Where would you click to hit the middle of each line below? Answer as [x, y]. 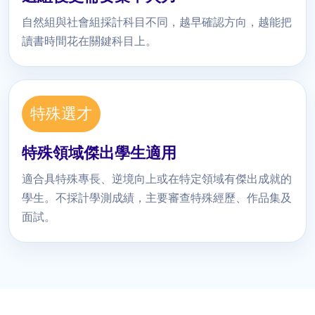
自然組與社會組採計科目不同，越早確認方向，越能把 [157, 22]
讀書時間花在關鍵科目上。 [89, 41]
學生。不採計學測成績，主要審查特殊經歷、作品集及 [157, 198]
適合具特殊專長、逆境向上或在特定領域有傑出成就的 [157, 179]
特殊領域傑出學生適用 [99, 153]
